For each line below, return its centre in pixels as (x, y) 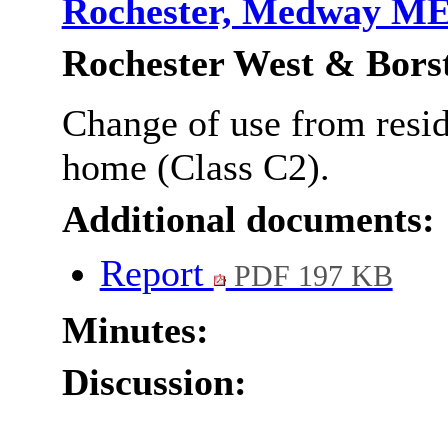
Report (156, 273)
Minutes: (135, 330)
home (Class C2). (195, 167)
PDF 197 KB (309, 276)
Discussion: (154, 382)
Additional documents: (248, 219)
